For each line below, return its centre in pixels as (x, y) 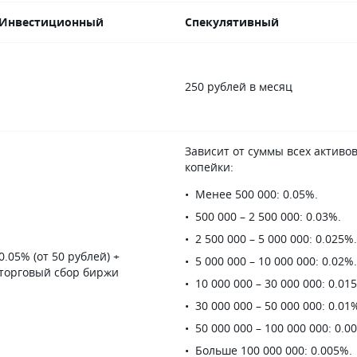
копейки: (209, 167)
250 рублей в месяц (239, 86)
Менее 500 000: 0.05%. (257, 194)
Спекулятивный (232, 22)
